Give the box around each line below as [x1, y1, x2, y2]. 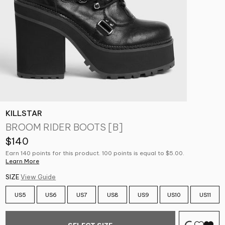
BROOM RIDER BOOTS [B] [6, 121, 124, 134]
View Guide [21, 173, 56, 181]
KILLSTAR [6, 108, 43, 118]
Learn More [6, 158, 40, 165]
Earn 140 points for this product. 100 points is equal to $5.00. [6, 150, 185, 157]
